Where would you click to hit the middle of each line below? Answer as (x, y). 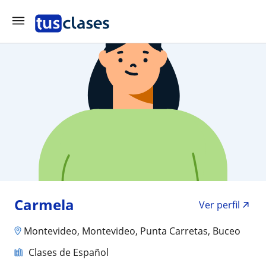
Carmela (44, 205)
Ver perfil (219, 205)
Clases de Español (69, 252)
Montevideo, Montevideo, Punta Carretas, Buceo (132, 231)
